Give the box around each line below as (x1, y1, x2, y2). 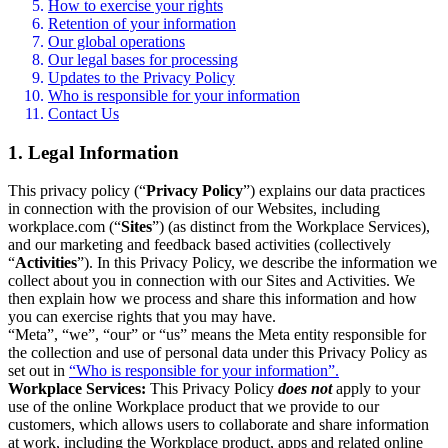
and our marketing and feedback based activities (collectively (8, 236, 391, 254)
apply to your (332, 380, 420, 398)
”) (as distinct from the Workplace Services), (152, 218, 430, 236)
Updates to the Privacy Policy (48, 68, 235, 86)
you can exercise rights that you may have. (8, 308, 276, 326)
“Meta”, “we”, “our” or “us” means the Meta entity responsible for (8, 326, 426, 344)
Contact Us (48, 104, 119, 122)
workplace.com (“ (8, 218, 121, 236)
